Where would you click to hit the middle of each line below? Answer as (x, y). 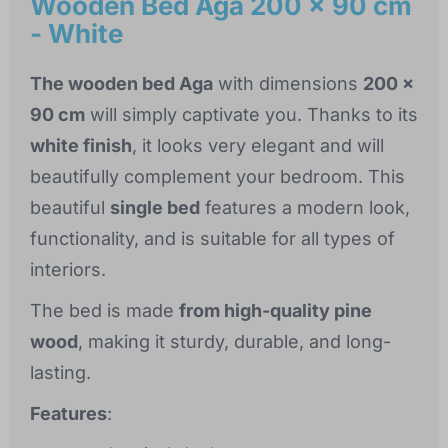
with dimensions (288, 84)
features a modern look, (305, 208)
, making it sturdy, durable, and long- (234, 342)
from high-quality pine (275, 311)
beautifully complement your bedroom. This (217, 177)
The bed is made (104, 311)
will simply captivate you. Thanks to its (251, 115)
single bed (155, 208)
